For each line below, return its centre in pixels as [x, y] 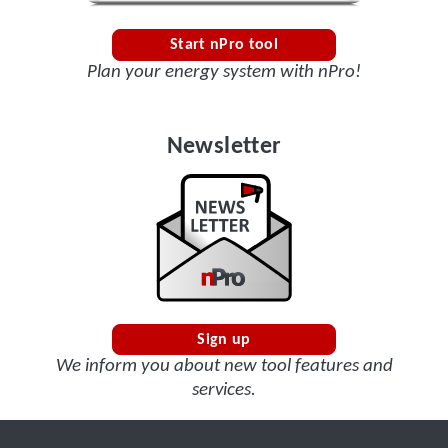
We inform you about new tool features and [224, 367]
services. [224, 391]
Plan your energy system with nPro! [224, 72]
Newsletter [224, 146]
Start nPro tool [224, 45]
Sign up [224, 339]
